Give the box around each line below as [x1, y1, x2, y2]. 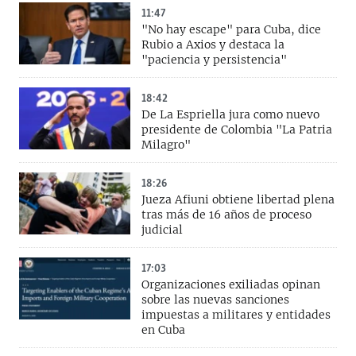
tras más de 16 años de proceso [141, 207, 311, 222]
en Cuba [141, 322, 185, 337]
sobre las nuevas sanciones [141, 292, 289, 307]
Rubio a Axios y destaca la [141, 37, 284, 52]
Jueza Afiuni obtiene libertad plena [141, 192, 335, 207]
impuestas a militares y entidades [141, 307, 331, 322]
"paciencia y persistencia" [141, 52, 287, 67]
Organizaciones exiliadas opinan [141, 277, 320, 292]
